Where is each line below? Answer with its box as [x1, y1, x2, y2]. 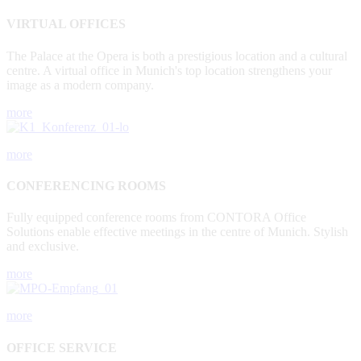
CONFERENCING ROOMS [6, 179, 166, 193]
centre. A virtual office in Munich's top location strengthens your [6, 63, 332, 77]
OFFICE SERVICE [6, 340, 117, 355]
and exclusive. [6, 239, 79, 254]
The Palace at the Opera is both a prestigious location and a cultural [6, 48, 347, 63]
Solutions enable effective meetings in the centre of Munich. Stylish [6, 225, 348, 239]
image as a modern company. [6, 77, 154, 92]
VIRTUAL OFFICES [6, 17, 126, 31]
